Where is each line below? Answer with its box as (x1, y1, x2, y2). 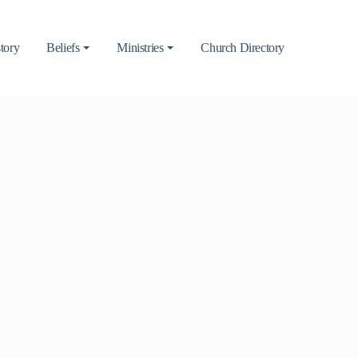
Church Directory (201, 41, 284, 54)
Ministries (117, 41, 164, 54)
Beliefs (46, 41, 80, 54)
